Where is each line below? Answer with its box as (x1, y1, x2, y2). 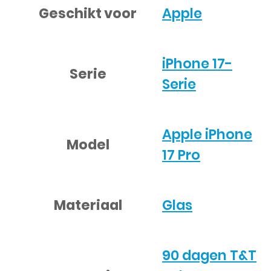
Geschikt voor (39, 3, 137, 23)
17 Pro (162, 145, 200, 165)
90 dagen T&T (162, 246, 256, 266)
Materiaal (53, 195, 122, 215)
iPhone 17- (162, 54, 232, 74)
